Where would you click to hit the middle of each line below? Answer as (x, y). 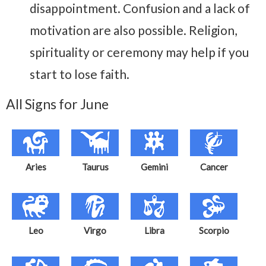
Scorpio (214, 231)
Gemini (154, 167)
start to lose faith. (80, 74)
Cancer (214, 167)
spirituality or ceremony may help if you (139, 52)
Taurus (95, 167)
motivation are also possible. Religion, (133, 30)
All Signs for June (57, 104)
